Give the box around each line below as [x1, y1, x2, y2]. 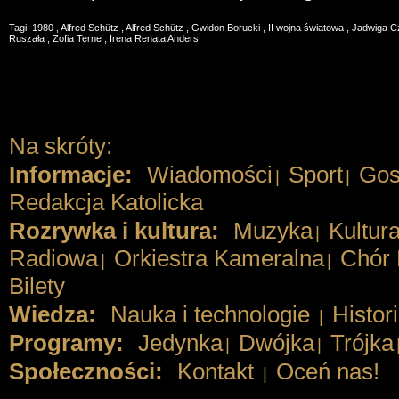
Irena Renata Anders [109, 33, 199, 44]
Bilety [8, 273, 65, 299]
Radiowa [8, 245, 98, 272]
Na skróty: [8, 133, 112, 159]
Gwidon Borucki [191, 22, 263, 33]
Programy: [8, 330, 124, 356]
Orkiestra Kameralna [113, 245, 324, 272]
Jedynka [137, 330, 223, 356]
